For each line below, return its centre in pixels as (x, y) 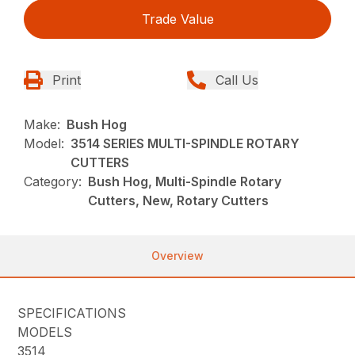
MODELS (45, 332)
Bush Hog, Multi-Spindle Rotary (185, 182)
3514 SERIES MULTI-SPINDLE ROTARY (185, 144)
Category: (53, 182)
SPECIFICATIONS (72, 313)
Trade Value (177, 19)
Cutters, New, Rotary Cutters (179, 201)
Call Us (237, 80)
